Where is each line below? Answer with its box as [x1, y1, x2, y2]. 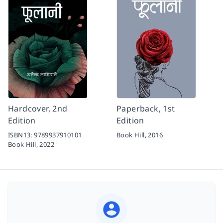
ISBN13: [8, 130, 34, 139]
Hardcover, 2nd [8, 103, 68, 114]
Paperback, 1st [116, 103, 175, 114]
